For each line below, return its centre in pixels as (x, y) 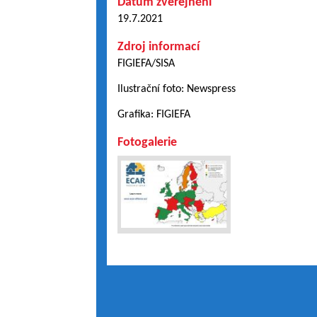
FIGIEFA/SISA (146, 64)
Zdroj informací (158, 47)
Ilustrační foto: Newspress (176, 89)
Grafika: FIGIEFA (154, 115)
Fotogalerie (147, 143)
